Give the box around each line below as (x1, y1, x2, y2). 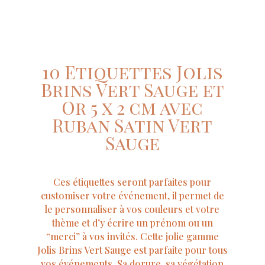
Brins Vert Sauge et (40, 78, 224, 102)
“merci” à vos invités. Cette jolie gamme (46, 230, 219, 243)
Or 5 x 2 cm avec (62, 96, 203, 120)
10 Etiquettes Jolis (41, 60, 223, 85)
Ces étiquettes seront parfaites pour (53, 176, 212, 189)
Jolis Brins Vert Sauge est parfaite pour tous (37, 244, 228, 257)
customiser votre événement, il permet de (40, 189, 224, 202)
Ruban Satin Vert (52, 114, 213, 138)
